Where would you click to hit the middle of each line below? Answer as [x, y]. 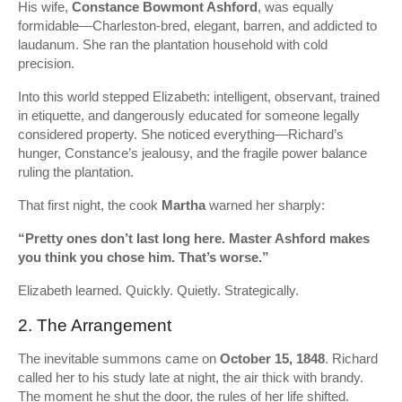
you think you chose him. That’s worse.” [144, 257]
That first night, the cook [90, 205]
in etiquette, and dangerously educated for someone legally [189, 115]
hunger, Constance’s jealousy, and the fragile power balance [192, 153]
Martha [184, 205]
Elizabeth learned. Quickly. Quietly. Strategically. [158, 290]
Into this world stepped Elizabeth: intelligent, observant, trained [199, 96]
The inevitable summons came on [119, 358]
